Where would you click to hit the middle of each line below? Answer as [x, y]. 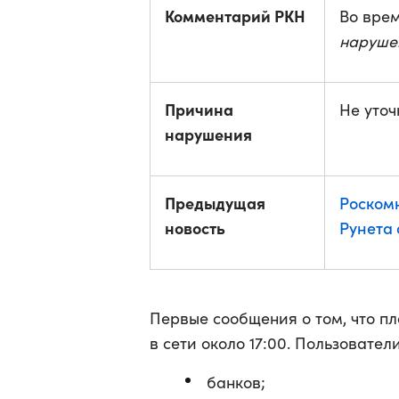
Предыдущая [215, 203]
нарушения [208, 134]
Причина [199, 109]
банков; [236, 382]
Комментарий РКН [235, 16]
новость [195, 228]
